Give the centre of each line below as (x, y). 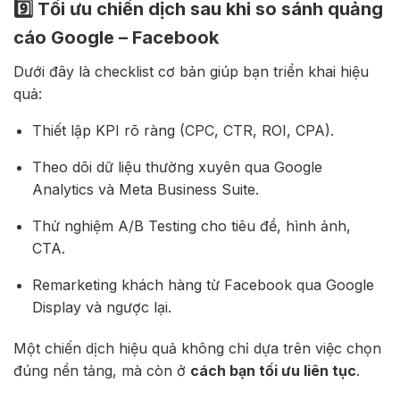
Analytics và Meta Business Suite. (145, 190)
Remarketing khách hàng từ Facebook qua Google (203, 285)
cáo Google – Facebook (116, 38)
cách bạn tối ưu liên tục (273, 370)
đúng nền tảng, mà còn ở (102, 370)
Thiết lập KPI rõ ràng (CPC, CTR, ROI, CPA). (183, 131)
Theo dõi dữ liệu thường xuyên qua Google (177, 167)
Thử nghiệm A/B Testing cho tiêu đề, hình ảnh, (191, 226)
